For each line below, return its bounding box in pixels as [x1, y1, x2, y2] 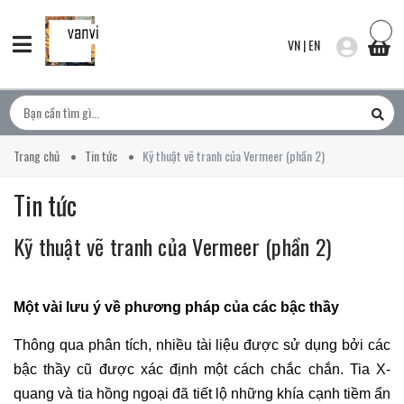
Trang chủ [14, 146, 60, 165]
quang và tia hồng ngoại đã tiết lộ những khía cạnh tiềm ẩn [14, 386, 390, 401]
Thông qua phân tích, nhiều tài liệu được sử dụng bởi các [14, 337, 390, 353]
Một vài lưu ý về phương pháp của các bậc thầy [14, 299, 343, 315]
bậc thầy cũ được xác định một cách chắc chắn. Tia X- [14, 362, 390, 377]
